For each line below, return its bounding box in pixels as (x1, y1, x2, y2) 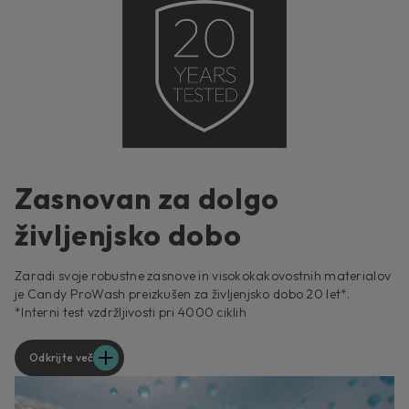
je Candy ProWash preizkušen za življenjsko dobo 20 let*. (15, 286, 351, 303)
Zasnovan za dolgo (15, 180, 279, 217)
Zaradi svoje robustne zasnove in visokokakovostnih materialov (15, 267, 392, 285)
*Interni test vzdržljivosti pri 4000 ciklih (15, 304, 247, 321)
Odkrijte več (29, 351, 94, 365)
